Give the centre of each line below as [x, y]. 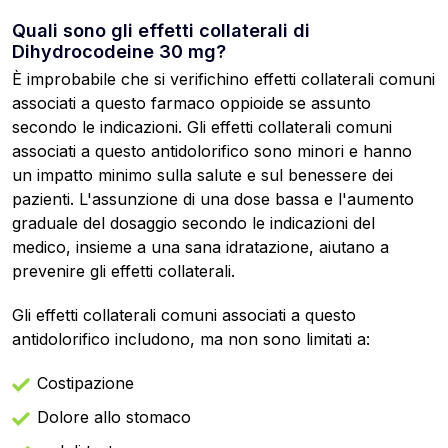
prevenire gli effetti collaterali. [123, 271]
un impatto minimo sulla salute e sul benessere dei [202, 175]
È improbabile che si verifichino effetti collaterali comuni [223, 79]
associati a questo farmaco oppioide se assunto [191, 103]
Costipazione [85, 383]
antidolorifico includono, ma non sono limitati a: [191, 339]
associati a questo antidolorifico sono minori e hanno [212, 151]
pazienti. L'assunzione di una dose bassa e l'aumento [213, 199]
